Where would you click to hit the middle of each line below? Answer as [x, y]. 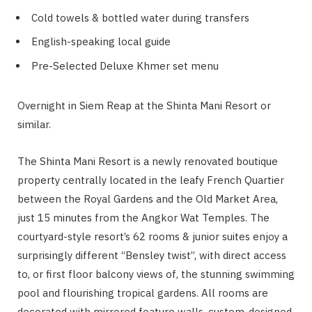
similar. [34, 124]
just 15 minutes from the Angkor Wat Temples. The [143, 217]
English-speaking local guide [101, 42]
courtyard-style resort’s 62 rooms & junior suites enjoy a [153, 236]
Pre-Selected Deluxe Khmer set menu [125, 65]
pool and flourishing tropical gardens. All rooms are [143, 292]
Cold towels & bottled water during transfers [140, 17]
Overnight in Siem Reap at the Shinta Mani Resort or [144, 105]
